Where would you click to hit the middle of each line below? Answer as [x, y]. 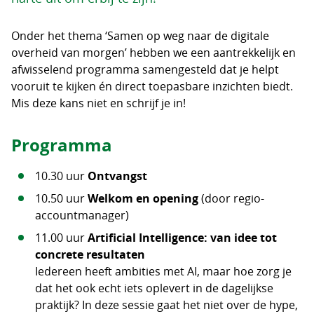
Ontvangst [117, 176]
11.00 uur [61, 238]
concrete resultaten [90, 254]
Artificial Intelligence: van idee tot [182, 238]
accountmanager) [82, 215]
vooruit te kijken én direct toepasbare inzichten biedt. [152, 86]
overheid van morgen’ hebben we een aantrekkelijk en [153, 53]
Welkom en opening [143, 198]
